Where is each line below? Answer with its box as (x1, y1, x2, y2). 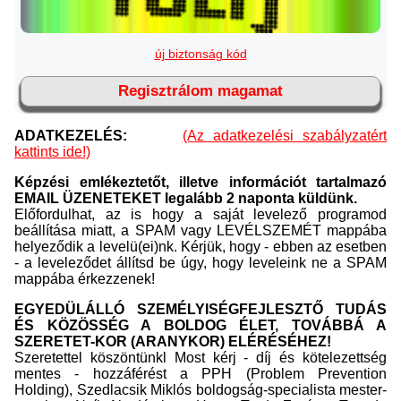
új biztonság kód (154, 47, 247, 62)
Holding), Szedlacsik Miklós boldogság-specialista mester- (14, 382, 387, 398)
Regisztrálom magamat (129, 81, 283, 99)
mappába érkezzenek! (14, 271, 155, 287)
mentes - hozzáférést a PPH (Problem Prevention (14, 366, 387, 382)
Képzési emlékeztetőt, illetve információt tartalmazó (14, 175, 387, 191)
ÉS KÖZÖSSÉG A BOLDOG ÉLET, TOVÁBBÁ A (14, 318, 387, 334)
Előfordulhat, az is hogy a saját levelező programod (14, 207, 387, 223)
